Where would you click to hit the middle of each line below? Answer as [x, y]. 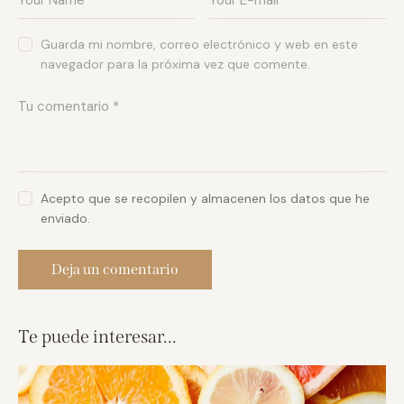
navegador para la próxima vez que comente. [176, 64]
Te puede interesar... [97, 336]
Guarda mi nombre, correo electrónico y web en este [200, 45]
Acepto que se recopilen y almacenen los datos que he [206, 198]
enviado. [66, 218]
